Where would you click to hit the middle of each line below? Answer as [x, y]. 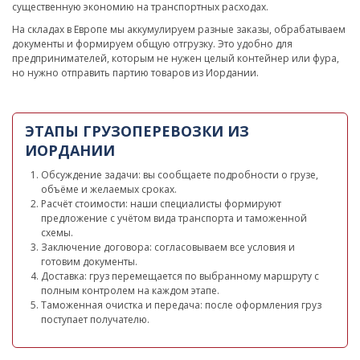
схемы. [57, 233]
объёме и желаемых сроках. [109, 190]
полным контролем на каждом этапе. [130, 291]
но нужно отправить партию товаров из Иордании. [135, 73]
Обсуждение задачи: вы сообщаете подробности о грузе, [180, 175]
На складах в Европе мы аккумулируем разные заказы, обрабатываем [179, 30]
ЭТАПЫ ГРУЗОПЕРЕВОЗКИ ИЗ [137, 131]
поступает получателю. [95, 320]
